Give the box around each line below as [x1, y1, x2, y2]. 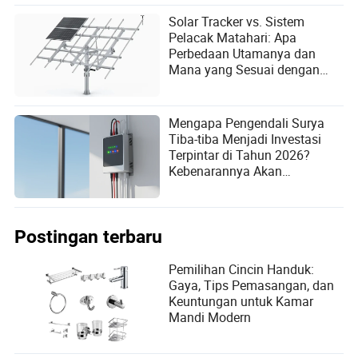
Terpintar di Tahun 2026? [169, 145, 311, 164]
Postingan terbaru [14, 225, 163, 248]
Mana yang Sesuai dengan [169, 61, 320, 78]
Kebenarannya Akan [169, 161, 283, 180]
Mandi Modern [169, 308, 252, 326]
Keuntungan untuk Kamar [169, 292, 314, 310]
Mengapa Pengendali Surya [169, 113, 325, 132]
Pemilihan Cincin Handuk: [169, 260, 315, 278]
